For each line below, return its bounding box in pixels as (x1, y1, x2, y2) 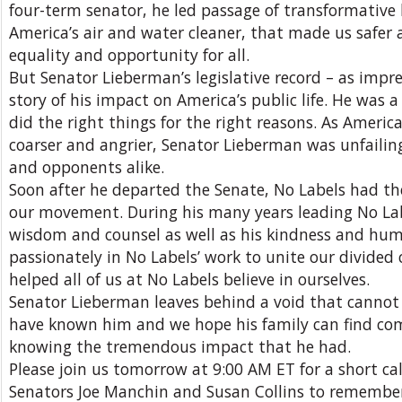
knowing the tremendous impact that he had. (9, 336, 351, 357)
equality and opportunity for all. (9, 44, 249, 66)
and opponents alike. (9, 156, 164, 178)
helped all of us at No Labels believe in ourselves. (9, 268, 370, 290)
